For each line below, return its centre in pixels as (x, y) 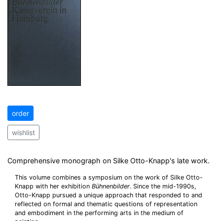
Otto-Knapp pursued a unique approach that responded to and (109, 195)
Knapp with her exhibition (53, 186)
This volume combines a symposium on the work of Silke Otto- (109, 177)
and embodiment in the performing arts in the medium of (99, 213)
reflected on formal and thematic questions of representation (106, 204)
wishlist (23, 132)
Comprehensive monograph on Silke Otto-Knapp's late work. (109, 161)
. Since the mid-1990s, (163, 186)
